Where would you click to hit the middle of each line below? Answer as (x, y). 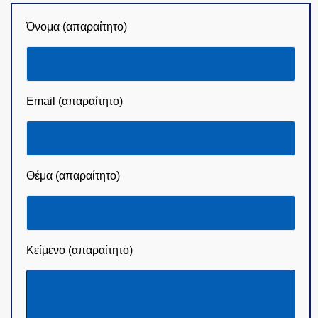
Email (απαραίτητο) (75, 102)
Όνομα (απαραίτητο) (77, 27)
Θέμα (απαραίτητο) (73, 176)
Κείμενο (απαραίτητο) (79, 251)
